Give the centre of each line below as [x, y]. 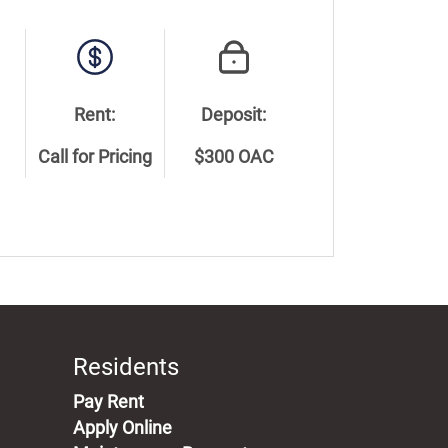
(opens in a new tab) [223, 400]
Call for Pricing [94, 156]
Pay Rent [108, 401]
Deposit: [234, 114]
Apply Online [122, 427]
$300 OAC [233, 156]
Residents [126, 366]
